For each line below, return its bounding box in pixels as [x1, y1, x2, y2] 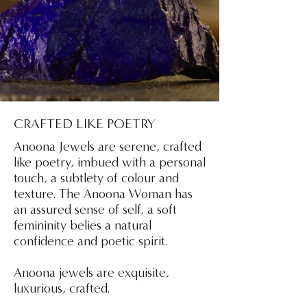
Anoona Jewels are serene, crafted [14, 138, 201, 155]
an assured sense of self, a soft [14, 201, 177, 218]
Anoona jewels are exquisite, [14, 265, 169, 281]
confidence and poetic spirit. [14, 233, 167, 249]
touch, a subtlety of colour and [14, 170, 179, 186]
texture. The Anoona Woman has [14, 186, 193, 202]
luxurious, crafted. [14, 280, 110, 297]
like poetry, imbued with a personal [14, 154, 206, 171]
